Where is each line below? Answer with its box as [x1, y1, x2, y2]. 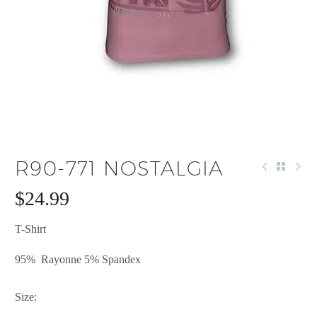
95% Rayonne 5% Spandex [15, 253, 141, 265]
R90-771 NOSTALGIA [15, 156, 224, 180]
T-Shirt [15, 223, 46, 235]
